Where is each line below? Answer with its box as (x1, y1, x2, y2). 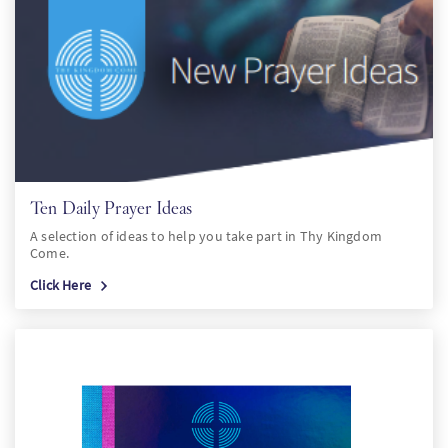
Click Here (30, 276, 92, 294)
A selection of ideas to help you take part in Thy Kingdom (30, 227, 382, 245)
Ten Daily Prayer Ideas (30, 197, 193, 218)
